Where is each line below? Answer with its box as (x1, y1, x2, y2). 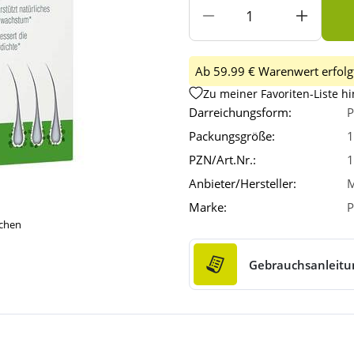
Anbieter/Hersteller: (189, 175, 296, 192)
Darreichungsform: (189, 104, 292, 121)
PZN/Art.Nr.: (189, 152, 256, 168)
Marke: (189, 199, 227, 216)
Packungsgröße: (189, 128, 275, 145)
